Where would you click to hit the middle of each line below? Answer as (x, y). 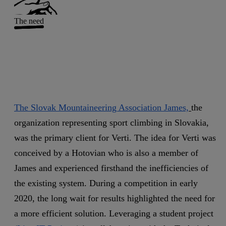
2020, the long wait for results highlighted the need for (115, 199)
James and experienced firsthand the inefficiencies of (111, 168)
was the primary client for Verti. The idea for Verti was (115, 138)
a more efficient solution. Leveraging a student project (114, 214)
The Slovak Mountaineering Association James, (101, 108)
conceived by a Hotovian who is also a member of (106, 153)
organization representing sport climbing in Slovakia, (111, 123)
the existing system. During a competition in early (106, 183)
